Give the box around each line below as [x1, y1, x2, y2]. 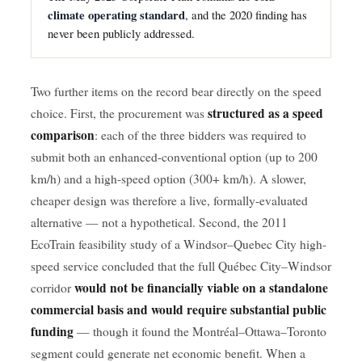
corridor [31, 279, 74, 296]
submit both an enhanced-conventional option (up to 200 [31, 148, 318, 165]
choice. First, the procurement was [31, 104, 208, 121]
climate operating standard [48, 6, 185, 23]
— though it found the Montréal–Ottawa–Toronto [74, 322, 326, 339]
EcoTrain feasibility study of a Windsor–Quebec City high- [31, 235, 326, 252]
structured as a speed [208, 103, 323, 122]
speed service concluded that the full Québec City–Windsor [31, 257, 331, 274]
